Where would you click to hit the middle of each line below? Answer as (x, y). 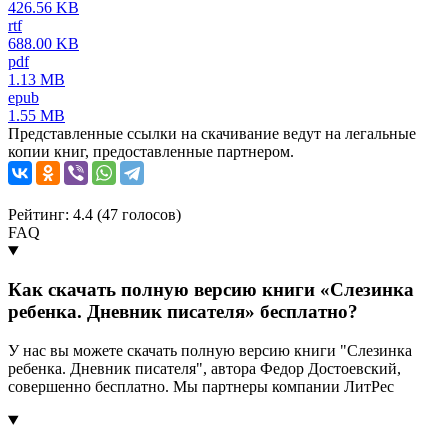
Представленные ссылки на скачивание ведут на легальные (212, 134)
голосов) (149, 215)
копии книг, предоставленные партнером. (151, 152)
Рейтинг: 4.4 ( (55, 215)
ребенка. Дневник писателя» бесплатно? (183, 311)
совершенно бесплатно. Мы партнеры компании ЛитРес (201, 386)
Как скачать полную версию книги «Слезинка (211, 289)
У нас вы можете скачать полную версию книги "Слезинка (210, 350)
